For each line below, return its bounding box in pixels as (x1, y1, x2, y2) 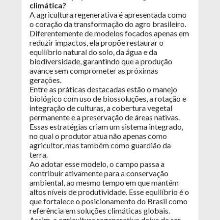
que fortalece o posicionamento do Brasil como (29, 196, 188, 206)
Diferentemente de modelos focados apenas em (29, 28, 189, 38)
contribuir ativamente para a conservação (29, 168, 168, 178)
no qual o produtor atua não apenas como (29, 131, 167, 140)
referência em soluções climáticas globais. (29, 205, 171, 215)
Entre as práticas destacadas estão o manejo (29, 84, 177, 94)
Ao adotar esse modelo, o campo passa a (29, 159, 165, 168)
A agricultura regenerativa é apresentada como (29, 9, 187, 19)
